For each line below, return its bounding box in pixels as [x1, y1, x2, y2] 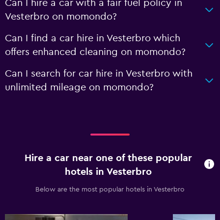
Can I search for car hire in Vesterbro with [5, 69, 192, 79]
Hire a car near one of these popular [25, 153, 192, 163]
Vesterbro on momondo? [5, 12, 117, 22]
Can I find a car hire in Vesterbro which [5, 33, 180, 43]
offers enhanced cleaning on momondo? [5, 47, 186, 57]
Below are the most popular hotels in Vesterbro [35, 186, 185, 193]
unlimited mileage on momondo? [5, 82, 154, 92]
